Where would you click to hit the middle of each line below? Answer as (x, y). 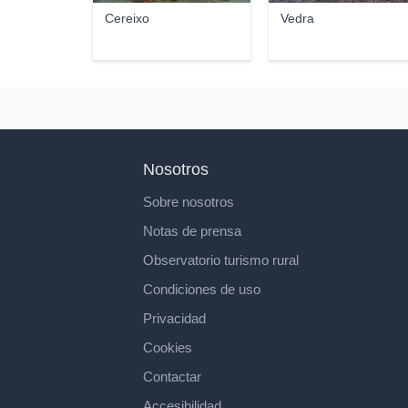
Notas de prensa (192, 231)
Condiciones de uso (202, 289)
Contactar (172, 377)
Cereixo (127, 18)
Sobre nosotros (189, 202)
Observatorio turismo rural (221, 260)
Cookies (168, 347)
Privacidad (174, 318)
